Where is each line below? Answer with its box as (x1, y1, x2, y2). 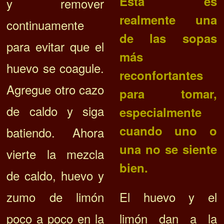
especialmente (119, 103, 201, 121)
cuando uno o (119, 122, 217, 139)
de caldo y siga (6, 102, 104, 120)
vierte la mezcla (6, 145, 104, 163)
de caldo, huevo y (6, 166, 104, 184)
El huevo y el (119, 188, 217, 206)
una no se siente (119, 140, 217, 158)
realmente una (119, 11, 217, 28)
